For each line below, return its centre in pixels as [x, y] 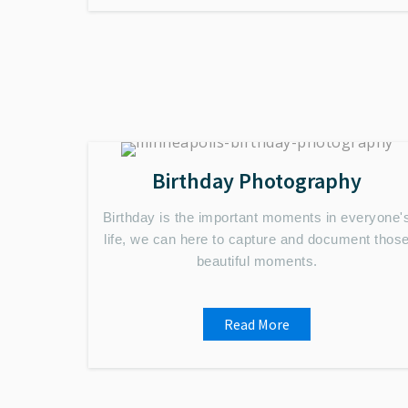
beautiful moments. [257, 261]
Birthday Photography [257, 181]
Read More [257, 324]
